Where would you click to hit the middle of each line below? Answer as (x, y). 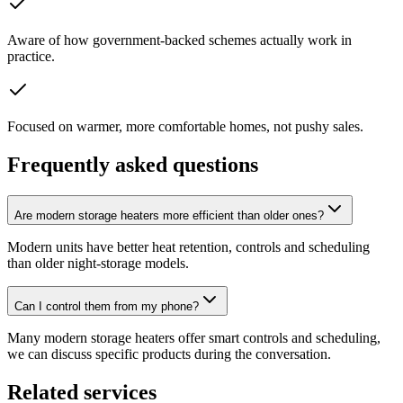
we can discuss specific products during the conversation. (169, 354)
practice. (31, 57)
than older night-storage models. (98, 264)
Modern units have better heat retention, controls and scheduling (188, 247)
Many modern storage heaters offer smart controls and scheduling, (194, 338)
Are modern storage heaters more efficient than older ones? (169, 216)
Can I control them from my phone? (107, 307)
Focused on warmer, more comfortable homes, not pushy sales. (185, 127)
